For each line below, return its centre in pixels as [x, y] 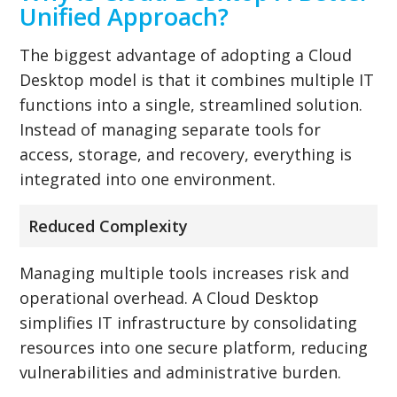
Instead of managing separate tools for [171, 129]
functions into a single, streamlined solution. [191, 104]
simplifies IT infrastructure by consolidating [189, 322]
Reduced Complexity [109, 226]
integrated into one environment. [148, 179]
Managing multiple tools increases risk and [185, 272]
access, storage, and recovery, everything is [186, 154]
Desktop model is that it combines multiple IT [197, 79]
